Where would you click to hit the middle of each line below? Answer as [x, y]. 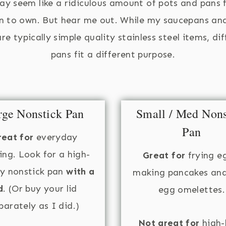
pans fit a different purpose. [113, 55]
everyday [55, 137]
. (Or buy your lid [40, 189]
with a [80, 172]
